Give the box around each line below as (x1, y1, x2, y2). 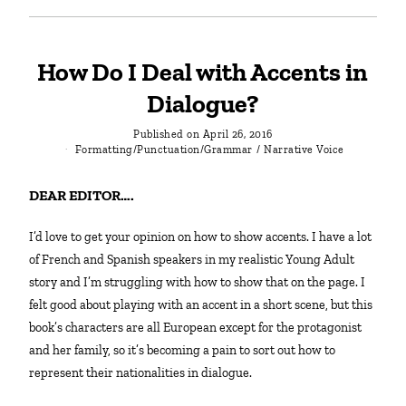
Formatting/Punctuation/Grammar (74, 142, 253, 156)
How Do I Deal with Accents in (37, 57, 369, 88)
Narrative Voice (264, 142, 344, 156)
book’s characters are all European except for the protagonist (29, 319, 362, 335)
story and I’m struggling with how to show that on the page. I (29, 274, 366, 290)
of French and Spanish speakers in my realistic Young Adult (29, 251, 355, 267)
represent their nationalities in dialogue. (29, 364, 253, 381)
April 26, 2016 (202, 127, 273, 140)
